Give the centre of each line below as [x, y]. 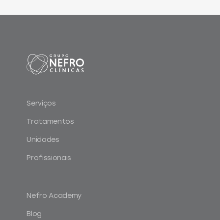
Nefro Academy [54, 196]
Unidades [43, 140]
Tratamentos [50, 122]
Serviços [41, 104]
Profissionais [49, 158]
